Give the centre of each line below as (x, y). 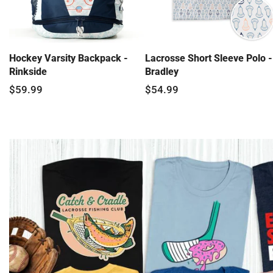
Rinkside (28, 72)
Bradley (161, 72)
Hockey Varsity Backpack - (69, 58)
